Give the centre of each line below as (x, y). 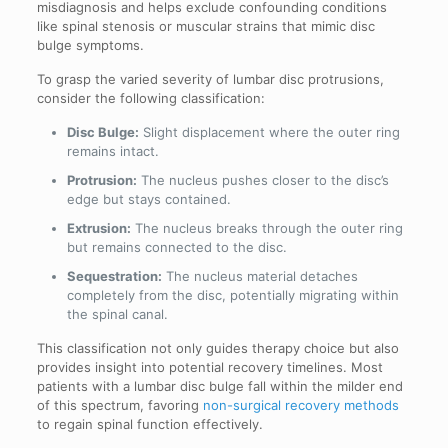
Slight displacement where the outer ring (269, 131)
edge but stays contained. (148, 198)
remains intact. (112, 150)
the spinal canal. (117, 313)
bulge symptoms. (90, 44)
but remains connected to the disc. (176, 246)
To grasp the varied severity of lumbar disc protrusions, (210, 78)
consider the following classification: (150, 97)
